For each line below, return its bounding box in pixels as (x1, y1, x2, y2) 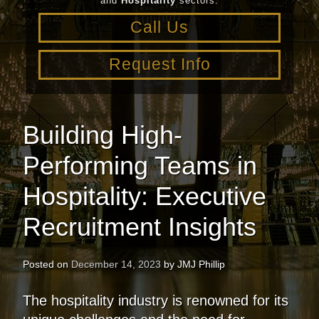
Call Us (130, 18, 189, 36)
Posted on (22, 258, 71, 270)
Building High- (22, 120, 182, 150)
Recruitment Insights (22, 211, 256, 241)
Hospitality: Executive (22, 181, 266, 211)
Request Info (108, 55, 211, 73)
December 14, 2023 (70, 258, 161, 270)
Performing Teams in (22, 150, 257, 180)
